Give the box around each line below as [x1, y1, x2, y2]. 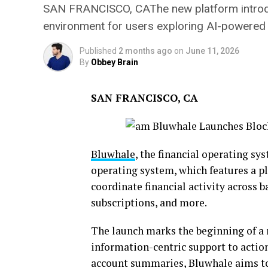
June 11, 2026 [185, 46, 239, 56]
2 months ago [118, 46, 172, 56]
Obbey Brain [91, 57, 138, 68]
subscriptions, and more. [91, 196, 207, 210]
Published [80, 46, 117, 56]
